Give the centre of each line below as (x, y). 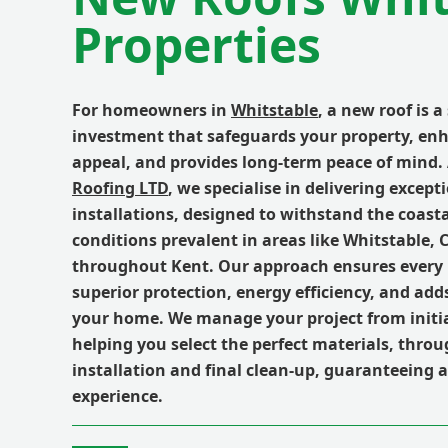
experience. (117, 396)
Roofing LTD (120, 188)
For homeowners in (151, 110)
